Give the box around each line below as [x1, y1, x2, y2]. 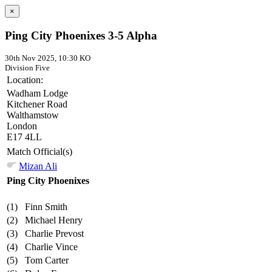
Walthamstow [7, 110, 59, 121]
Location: [7, 75, 43, 86]
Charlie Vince [25, 242, 78, 253]
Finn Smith [25, 202, 67, 212]
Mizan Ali [19, 161, 57, 172]
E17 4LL [7, 132, 42, 143]
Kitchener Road [7, 99, 67, 110]
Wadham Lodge [7, 88, 68, 99]
